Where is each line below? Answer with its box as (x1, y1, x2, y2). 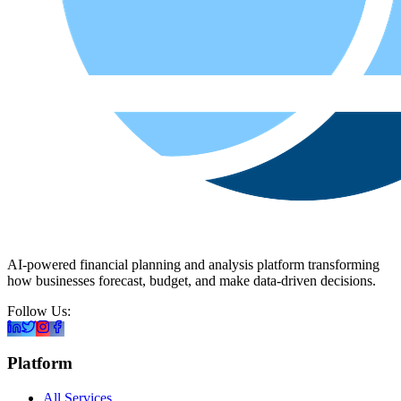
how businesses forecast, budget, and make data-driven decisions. (7, 272, 376, 288)
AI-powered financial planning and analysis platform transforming (7, 256, 380, 272)
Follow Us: (7, 303, 71, 319)
